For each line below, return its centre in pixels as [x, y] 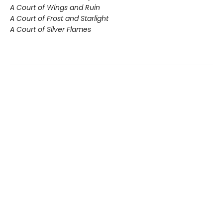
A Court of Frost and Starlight [59, 19]
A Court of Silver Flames [51, 30]
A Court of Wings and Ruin [55, 8]
